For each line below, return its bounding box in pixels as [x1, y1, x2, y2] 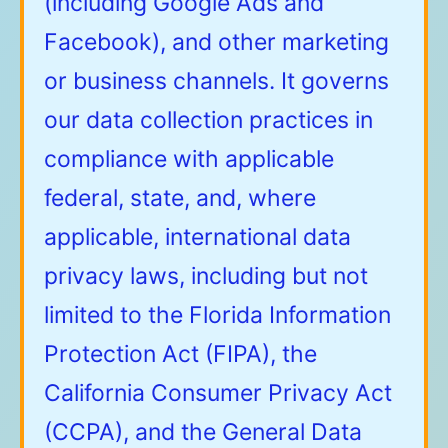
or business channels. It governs [44, 67, 389, 96]
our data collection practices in [44, 106, 373, 135]
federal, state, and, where [44, 184, 316, 213]
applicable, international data [44, 223, 351, 252]
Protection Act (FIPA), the [44, 340, 317, 369]
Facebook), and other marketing [44, 28, 389, 57]
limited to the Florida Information [44, 301, 391, 330]
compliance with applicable [44, 145, 334, 174]
